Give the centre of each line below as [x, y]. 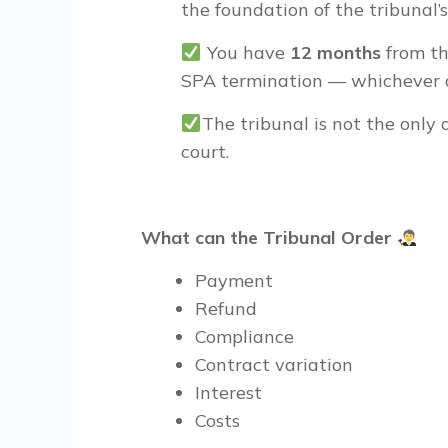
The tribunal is [266, 123]
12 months [335, 52]
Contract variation [274, 364]
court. [205, 151]
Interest [228, 392]
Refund [226, 308]
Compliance [244, 336]
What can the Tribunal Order [269, 237]
